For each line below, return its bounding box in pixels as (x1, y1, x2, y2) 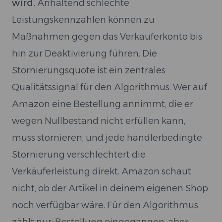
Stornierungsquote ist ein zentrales (12, 65, 166, 76)
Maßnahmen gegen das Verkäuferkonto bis (12, 31, 202, 42)
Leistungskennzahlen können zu (12, 14, 155, 25)
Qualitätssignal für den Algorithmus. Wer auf (12, 82, 207, 93)
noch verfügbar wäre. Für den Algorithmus (12, 200, 198, 211)
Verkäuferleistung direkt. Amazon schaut (12, 166, 191, 177)
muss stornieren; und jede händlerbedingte (12, 132, 202, 143)
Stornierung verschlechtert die (12, 149, 146, 160)
